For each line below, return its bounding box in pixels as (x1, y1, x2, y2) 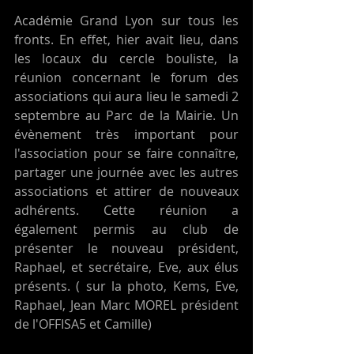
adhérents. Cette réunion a (14, 201, 239, 220)
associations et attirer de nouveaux (14, 183, 239, 201)
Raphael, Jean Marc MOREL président (14, 296, 239, 314)
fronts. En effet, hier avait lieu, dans (14, 31, 239, 49)
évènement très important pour (14, 126, 239, 144)
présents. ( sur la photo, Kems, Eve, (14, 277, 239, 296)
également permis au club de (14, 220, 239, 239)
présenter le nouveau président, (14, 239, 239, 258)
